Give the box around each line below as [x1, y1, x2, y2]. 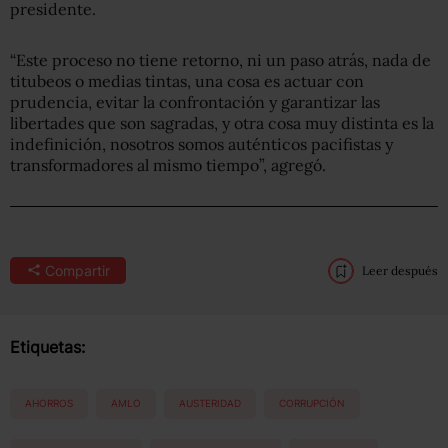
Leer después [362, 262, 438, 278]
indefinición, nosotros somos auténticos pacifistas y [10, 133, 393, 154]
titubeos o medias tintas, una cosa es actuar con [10, 70, 364, 91]
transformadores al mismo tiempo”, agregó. [10, 154, 326, 175]
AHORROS [25, 397, 73, 410]
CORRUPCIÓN [279, 397, 345, 410]
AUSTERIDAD [179, 397, 241, 410]
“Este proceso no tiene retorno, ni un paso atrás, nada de [10, 49, 431, 70]
